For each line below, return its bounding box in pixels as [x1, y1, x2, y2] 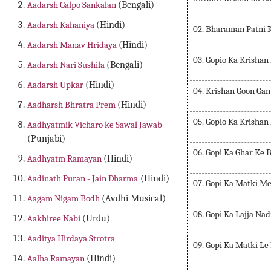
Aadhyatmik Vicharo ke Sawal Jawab [27, 119, 163, 131]
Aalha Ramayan [27, 253, 87, 264]
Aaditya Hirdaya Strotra [27, 233, 116, 244]
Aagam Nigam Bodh [27, 193, 102, 204]
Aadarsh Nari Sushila [27, 59, 107, 71]
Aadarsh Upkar [27, 79, 86, 91]
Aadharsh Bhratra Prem [27, 99, 118, 111]
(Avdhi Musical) [102, 193, 166, 204]
